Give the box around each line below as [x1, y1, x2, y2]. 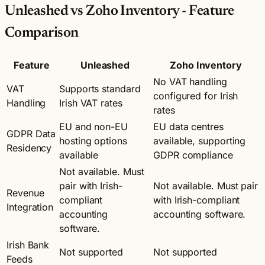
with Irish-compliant [153, 193, 240, 206]
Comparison [5, 25, 79, 40]
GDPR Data [7, 127, 56, 140]
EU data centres [153, 120, 224, 132]
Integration [7, 201, 54, 213]
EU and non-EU [59, 120, 128, 132]
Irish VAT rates [59, 96, 122, 109]
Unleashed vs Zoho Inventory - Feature [5, 4, 234, 18]
